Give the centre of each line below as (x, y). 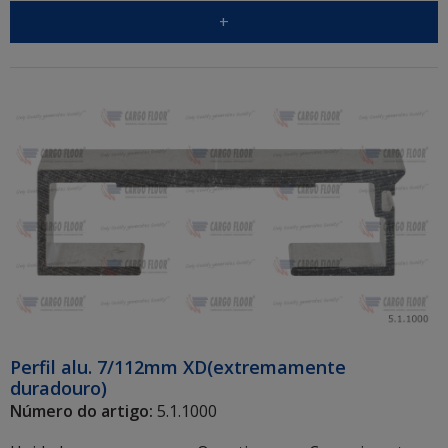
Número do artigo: (81, 410)
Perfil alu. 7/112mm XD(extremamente (178, 366)
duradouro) (58, 387)
